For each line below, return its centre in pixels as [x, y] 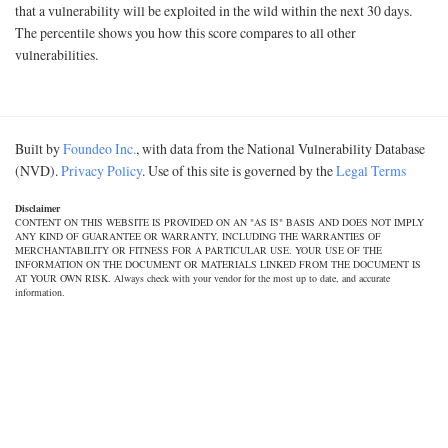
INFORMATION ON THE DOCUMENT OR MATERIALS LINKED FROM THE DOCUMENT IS [218, 264]
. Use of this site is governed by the [239, 170]
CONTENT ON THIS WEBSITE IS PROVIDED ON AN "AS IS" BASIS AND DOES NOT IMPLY [219, 222]
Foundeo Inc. [99, 148]
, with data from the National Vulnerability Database [280, 148]
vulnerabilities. [56, 54]
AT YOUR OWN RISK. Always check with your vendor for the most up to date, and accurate [202, 278]
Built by [39, 148]
